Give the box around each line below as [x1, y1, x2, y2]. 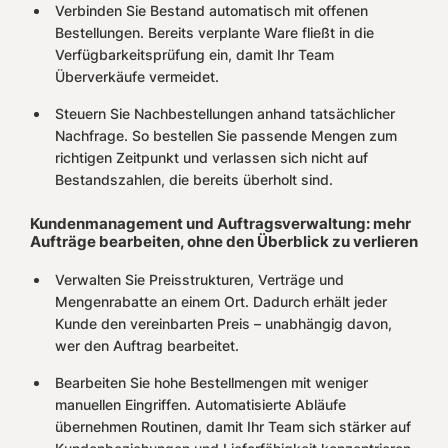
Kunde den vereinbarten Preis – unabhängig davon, [55, 315, 392, 333]
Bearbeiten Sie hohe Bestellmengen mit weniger [55, 374, 368, 392]
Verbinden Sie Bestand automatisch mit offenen [55, 2, 368, 20]
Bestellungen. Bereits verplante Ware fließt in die [55, 24, 374, 42]
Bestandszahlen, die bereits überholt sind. [55, 171, 333, 189]
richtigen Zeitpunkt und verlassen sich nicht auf [55, 149, 368, 167]
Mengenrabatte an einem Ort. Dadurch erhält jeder [55, 293, 387, 311]
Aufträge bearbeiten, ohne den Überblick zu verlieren [30, 232, 418, 252]
